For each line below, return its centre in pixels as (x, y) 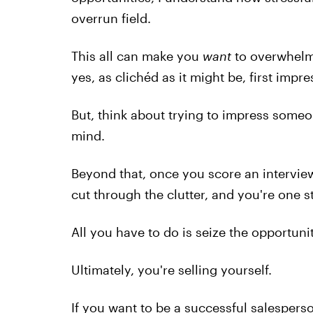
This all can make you (137, 56)
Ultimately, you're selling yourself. (171, 270)
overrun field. (111, 18)
